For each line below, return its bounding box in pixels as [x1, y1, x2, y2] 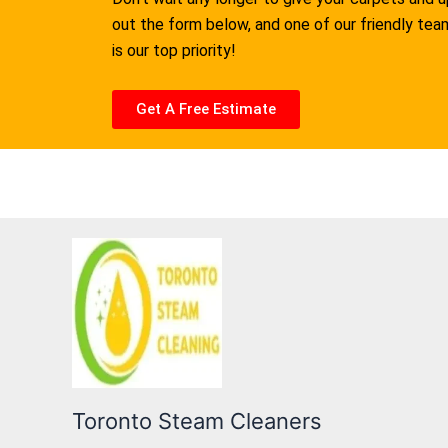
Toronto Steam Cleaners [72, 408, 322, 434]
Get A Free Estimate [136, 99, 276, 118]
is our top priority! [112, 41, 236, 61]
